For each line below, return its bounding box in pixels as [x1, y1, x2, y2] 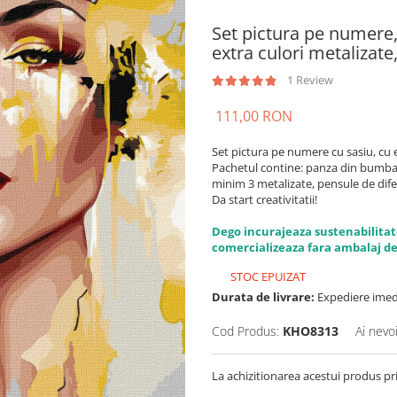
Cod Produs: [212, 323, 279, 339]
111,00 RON [215, 106, 292, 126]
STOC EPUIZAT [228, 269, 306, 284]
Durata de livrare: [212, 289, 315, 305]
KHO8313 [283, 323, 339, 339]
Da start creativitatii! [212, 191, 317, 207]
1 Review [287, 72, 333, 88]
